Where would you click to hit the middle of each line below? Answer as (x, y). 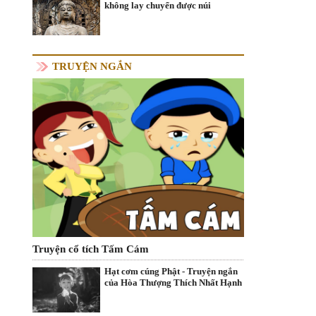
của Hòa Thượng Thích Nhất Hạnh (173, 282)
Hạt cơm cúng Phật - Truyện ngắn (171, 271)
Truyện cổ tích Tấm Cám (91, 249)
